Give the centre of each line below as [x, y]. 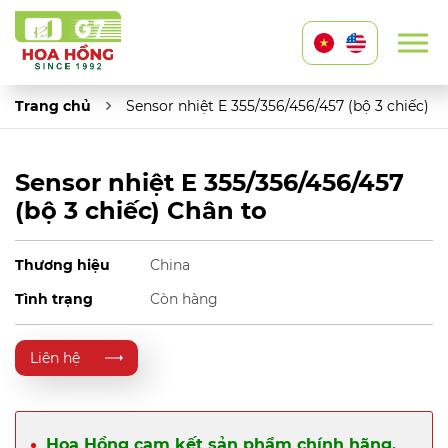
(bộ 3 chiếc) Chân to [141, 210]
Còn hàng [184, 298]
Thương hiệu [62, 264]
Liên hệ [55, 357]
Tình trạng [54, 298]
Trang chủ [53, 105]
